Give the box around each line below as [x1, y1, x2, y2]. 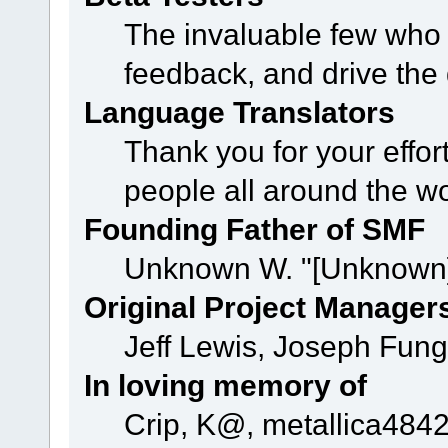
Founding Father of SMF [83, 211, 425, 246]
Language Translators [83, 94, 395, 129]
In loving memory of [83, 367, 367, 402]
